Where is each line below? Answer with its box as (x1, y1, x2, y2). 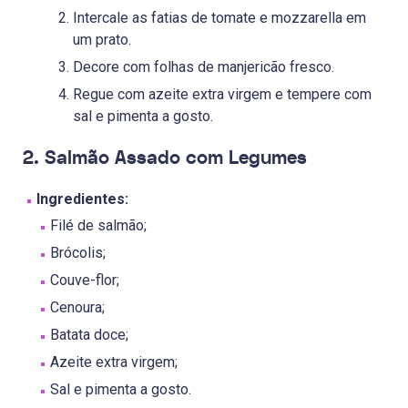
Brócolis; (50, 244, 106, 262)
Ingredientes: (36, 190, 128, 209)
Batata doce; (50, 326, 128, 344)
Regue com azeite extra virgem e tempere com (73, 85, 372, 103)
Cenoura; (50, 299, 105, 317)
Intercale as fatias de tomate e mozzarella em (73, 8, 366, 26)
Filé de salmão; (50, 217, 147, 235)
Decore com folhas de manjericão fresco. (73, 57, 334, 76)
